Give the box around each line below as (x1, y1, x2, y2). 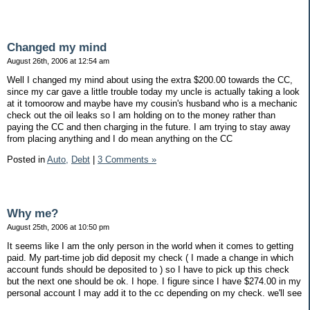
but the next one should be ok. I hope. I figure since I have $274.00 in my (7, 276, 301, 287)
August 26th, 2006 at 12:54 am (7, 57, 109, 66)
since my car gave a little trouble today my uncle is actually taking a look (7, 86, 300, 97)
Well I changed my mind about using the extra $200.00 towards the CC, (7, 74, 293, 85)
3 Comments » (98, 154, 156, 165)
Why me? (7, 207, 58, 221)
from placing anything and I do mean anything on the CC (7, 133, 232, 144)
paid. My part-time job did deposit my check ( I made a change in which (7, 253, 293, 264)
